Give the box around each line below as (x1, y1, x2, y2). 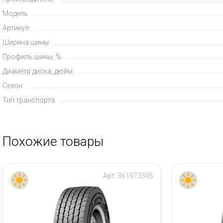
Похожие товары (2, 133, 104, 149)
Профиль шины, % (2, 52, 61, 61)
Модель (2, 9, 28, 17)
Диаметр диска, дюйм (2, 67, 73, 75)
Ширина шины (2, 38, 49, 46)
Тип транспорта (2, 96, 55, 104)
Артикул (2, 23, 29, 32)
